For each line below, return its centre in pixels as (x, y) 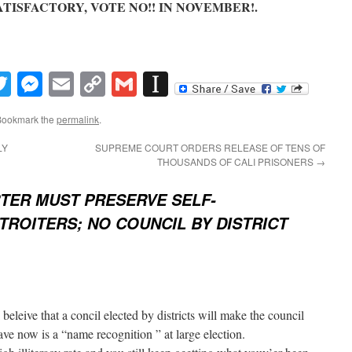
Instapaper (220, 84)
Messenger (96, 84)
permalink (78, 119)
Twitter (47, 84)
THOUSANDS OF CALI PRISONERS (236, 162)
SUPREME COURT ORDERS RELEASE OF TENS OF (210, 148)
